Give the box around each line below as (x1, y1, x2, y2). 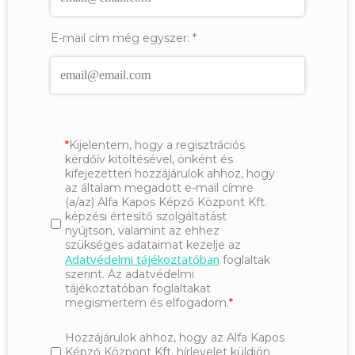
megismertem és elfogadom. (65, 296, 229, 311)
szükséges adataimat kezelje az (65, 238, 241, 253)
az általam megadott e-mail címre (65, 181, 254, 196)
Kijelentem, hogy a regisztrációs (69, 138, 245, 153)
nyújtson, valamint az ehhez (65, 223, 219, 239)
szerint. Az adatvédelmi (65, 267, 194, 282)
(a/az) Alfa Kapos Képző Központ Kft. (65, 195, 267, 210)
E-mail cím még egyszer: (51, 31, 189, 46)
